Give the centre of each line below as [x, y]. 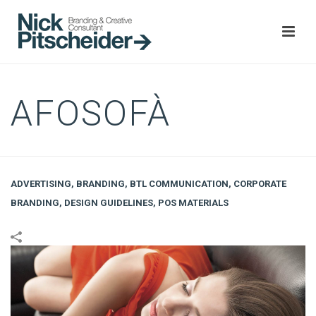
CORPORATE [260, 184]
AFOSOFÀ [91, 114]
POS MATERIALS [193, 203]
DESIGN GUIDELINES [109, 203]
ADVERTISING [41, 184]
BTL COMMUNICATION [179, 184]
